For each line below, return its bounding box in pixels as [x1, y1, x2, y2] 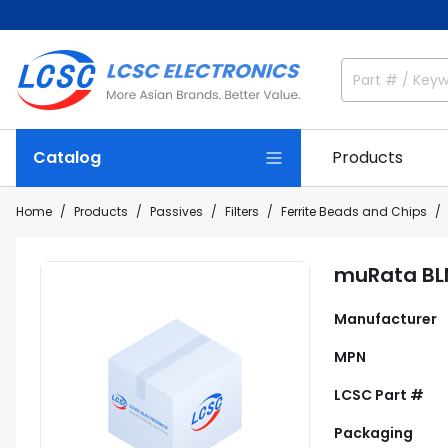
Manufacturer [334, 309, 437, 329]
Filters [225, 203, 259, 220]
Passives [150, 203, 203, 220]
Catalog [33, 146, 101, 169]
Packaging [334, 423, 413, 443]
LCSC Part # [334, 385, 424, 405]
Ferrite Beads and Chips [281, 203, 427, 220]
